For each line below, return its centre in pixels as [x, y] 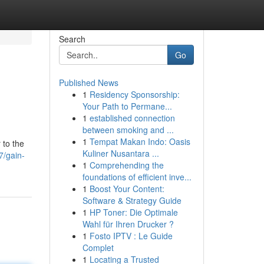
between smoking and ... [128, 130]
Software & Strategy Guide [132, 200]
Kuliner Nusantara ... [121, 153]
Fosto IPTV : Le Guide [131, 236]
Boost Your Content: [127, 189]
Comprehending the [126, 165]
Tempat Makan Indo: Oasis [140, 141]
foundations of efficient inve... [137, 177]
